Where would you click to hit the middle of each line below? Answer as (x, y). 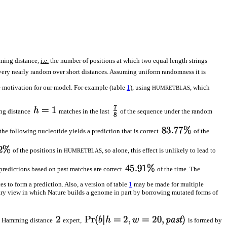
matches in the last (84, 111)
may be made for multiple (168, 184)
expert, (72, 220)
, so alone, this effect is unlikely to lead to (159, 150)
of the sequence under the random (165, 111)
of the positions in (37, 150)
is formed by (204, 220)
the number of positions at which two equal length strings (128, 61)
